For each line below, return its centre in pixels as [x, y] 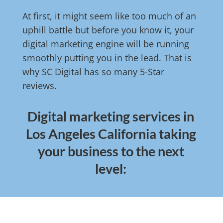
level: [111, 169]
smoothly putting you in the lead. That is [107, 58]
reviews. [39, 86]
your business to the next [111, 151]
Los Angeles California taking [111, 134]
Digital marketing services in [111, 116]
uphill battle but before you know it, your [108, 30]
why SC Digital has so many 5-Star [93, 72]
